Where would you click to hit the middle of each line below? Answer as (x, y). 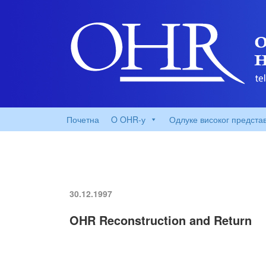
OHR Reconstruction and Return (161, 220)
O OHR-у (128, 119)
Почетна (83, 119)
